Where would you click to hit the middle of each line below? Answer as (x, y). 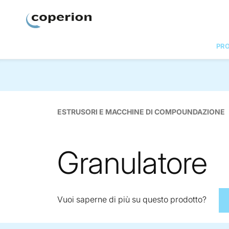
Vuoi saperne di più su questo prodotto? (132, 199)
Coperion (42, 34)
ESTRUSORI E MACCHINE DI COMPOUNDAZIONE (141, 112)
